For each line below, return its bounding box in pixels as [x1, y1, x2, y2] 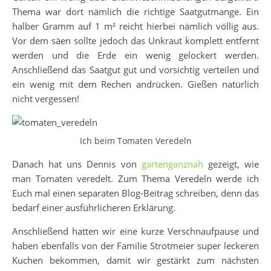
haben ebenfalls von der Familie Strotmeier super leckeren [12, 240, 259, 252]
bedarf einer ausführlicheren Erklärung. [12, 201, 175, 214]
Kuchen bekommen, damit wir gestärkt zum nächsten [12, 254, 259, 267]
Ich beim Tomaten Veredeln [79, 135, 192, 147]
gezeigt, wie [203, 158, 260, 171]
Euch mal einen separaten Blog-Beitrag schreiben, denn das [12, 187, 259, 200]
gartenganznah [141, 158, 203, 171]
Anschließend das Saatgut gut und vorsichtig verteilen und [12, 64, 259, 76]
